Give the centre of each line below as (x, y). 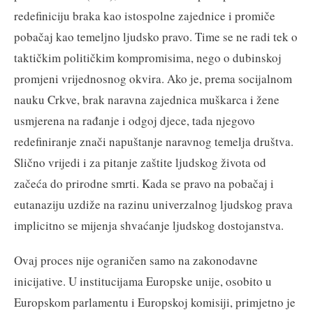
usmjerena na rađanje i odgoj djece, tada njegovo (134, 120)
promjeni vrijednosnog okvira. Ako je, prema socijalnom (153, 78)
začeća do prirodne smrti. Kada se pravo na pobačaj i (144, 183)
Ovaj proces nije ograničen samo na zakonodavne (136, 260)
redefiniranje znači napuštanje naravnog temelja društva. (154, 141)
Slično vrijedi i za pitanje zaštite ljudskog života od (140, 162)
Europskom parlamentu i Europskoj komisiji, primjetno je (155, 302)
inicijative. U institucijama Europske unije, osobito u (143, 281)
